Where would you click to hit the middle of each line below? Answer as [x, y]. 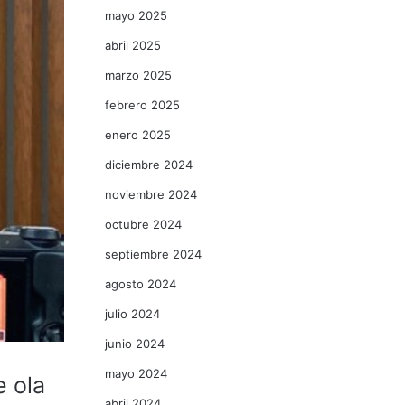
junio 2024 [135, 344]
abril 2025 [133, 45]
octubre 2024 [143, 224]
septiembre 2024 [153, 254]
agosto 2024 [141, 284]
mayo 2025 [136, 15]
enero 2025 [138, 135]
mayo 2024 [136, 373]
